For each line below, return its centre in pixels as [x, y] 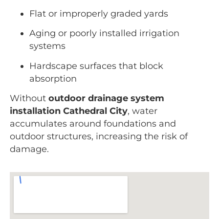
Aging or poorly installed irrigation [104, 33]
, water [142, 110]
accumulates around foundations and [93, 123]
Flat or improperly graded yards [99, 13]
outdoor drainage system [106, 98]
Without [29, 98]
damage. [29, 149]
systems [47, 46]
